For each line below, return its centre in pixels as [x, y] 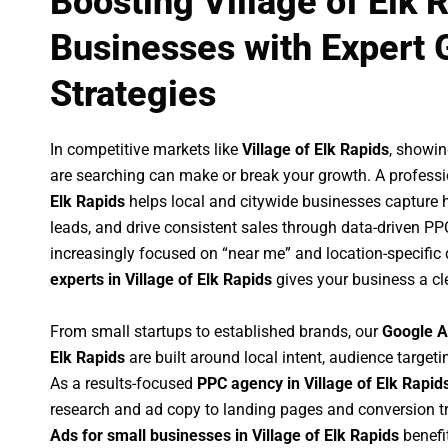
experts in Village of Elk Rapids [161, 280]
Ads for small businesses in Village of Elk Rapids [224, 435]
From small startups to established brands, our [216, 331]
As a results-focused [123, 383]
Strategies [133, 94]
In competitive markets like [146, 150]
